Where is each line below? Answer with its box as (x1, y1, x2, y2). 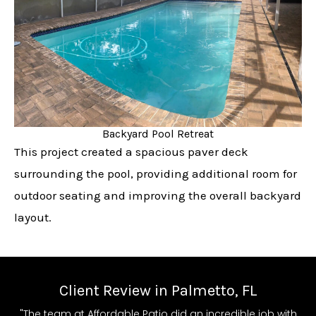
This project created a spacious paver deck (14, 144, 248, 159)
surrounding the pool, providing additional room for (14, 166, 297, 181)
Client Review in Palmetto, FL (59, 281, 257, 300)
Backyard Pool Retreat (102, 126, 214, 140)
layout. (14, 209, 51, 224)
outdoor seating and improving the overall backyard (14, 188, 301, 202)
